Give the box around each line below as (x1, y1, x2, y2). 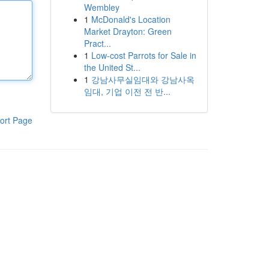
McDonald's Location (91, 13, 171, 25)
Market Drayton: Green (83, 25, 172, 37)
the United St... (83, 61, 141, 73)
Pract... (83, 37, 111, 49)
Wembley (83, 1, 119, 13)
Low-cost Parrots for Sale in (91, 49, 196, 61)
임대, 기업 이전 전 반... (83, 85, 171, 97)
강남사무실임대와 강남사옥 (91, 73, 195, 85)
